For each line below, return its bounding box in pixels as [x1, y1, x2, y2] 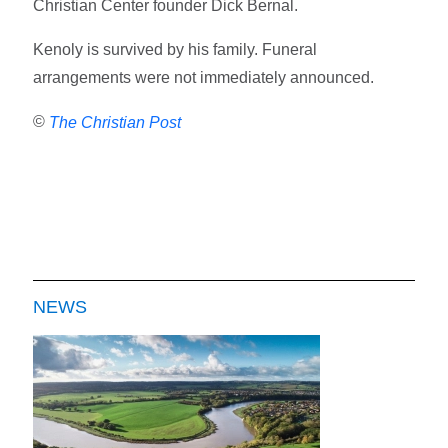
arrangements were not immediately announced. [33, 68, 375, 86]
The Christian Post [49, 113, 182, 131]
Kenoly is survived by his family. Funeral [33, 40, 318, 58]
